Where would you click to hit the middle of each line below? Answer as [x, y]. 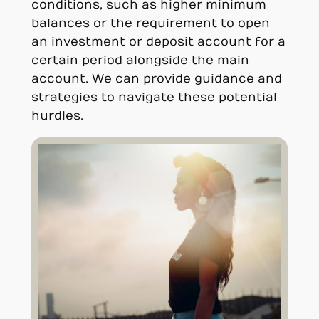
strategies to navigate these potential [154, 98]
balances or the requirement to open [150, 24]
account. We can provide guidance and [156, 79]
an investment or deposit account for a [158, 42]
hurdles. [57, 116]
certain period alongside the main [140, 61]
